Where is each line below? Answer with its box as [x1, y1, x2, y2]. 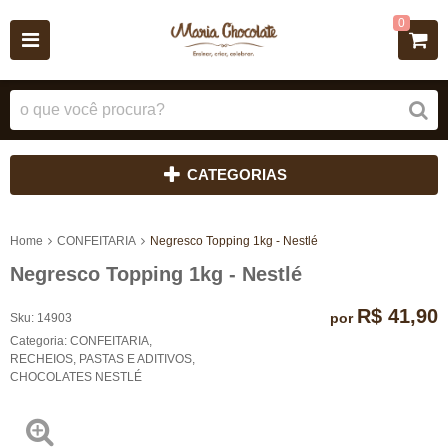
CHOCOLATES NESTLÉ [10, 369, 142, 384]
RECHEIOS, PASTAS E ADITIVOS [10, 351, 192, 366]
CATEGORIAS [186, 166, 287, 183]
